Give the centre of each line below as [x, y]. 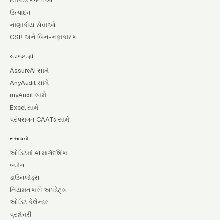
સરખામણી [22, 56]
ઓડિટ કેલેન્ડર [29, 202]
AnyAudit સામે [29, 83]
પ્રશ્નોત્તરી [21, 214]
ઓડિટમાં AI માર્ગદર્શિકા [39, 153]
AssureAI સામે [29, 70]
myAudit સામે [28, 95]
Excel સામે [24, 107]
